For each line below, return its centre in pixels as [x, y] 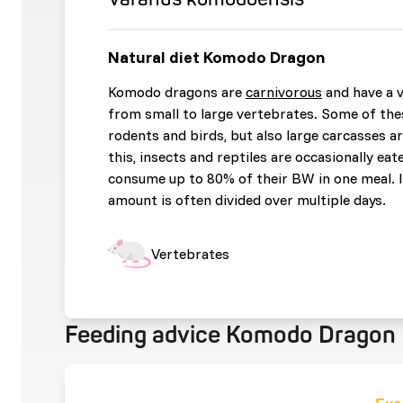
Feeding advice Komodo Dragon [230, 336]
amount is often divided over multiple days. [247, 200]
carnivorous [284, 92]
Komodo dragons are [177, 92]
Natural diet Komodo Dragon [217, 57]
